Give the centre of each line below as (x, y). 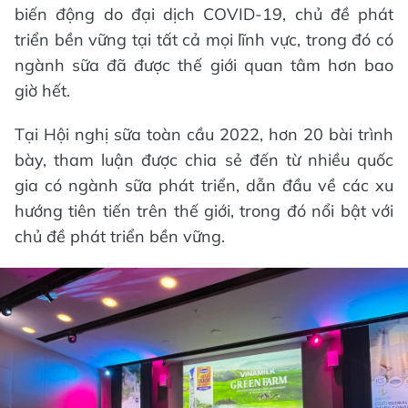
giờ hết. (42, 91)
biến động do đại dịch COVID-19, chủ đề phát (204, 14)
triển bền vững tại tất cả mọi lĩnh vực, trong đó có (204, 40)
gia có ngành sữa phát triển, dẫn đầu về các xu (204, 185)
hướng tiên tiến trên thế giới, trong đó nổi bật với (204, 211)
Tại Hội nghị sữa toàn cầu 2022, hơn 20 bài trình (204, 134)
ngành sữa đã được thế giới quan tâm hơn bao (204, 65)
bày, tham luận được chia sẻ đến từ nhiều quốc (204, 160)
